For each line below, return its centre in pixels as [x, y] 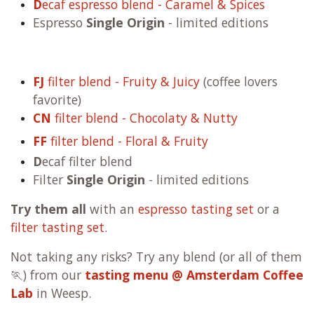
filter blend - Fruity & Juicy [122, 82]
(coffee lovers [239, 82]
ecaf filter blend [87, 162]
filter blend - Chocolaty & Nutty [146, 118]
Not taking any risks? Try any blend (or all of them [156, 257]
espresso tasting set [196, 209]
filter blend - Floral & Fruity [128, 141]
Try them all [50, 209]
